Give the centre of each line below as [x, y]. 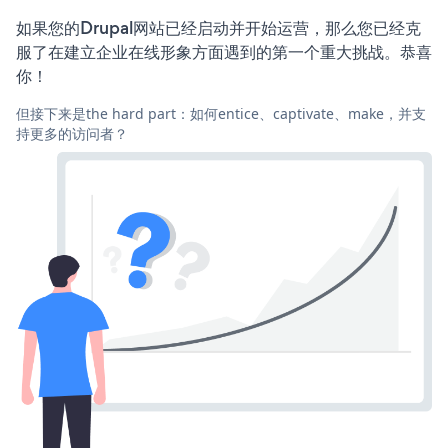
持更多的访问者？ [72, 133]
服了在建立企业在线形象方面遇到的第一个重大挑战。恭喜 [224, 51]
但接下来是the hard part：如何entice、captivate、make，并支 [221, 113]
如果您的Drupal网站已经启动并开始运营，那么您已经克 [218, 27]
